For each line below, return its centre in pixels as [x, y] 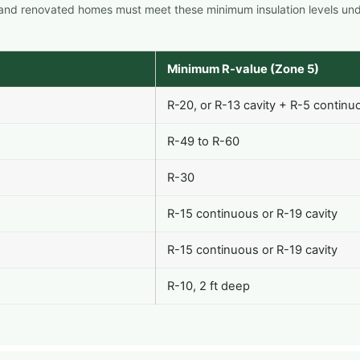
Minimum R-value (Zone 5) [243, 70]
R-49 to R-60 [203, 142]
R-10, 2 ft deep [209, 286]
